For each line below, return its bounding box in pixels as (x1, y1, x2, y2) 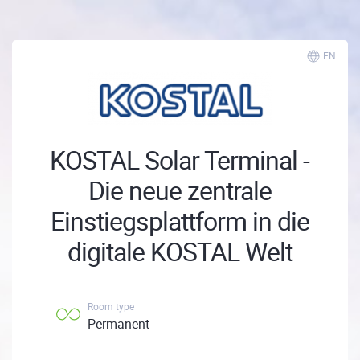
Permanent (88, 315, 149, 333)
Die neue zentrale (88, 173, 272, 207)
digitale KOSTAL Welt (67, 234, 292, 268)
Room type (88, 300, 134, 313)
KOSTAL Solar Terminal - (50, 142, 310, 177)
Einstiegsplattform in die (50, 203, 309, 238)
